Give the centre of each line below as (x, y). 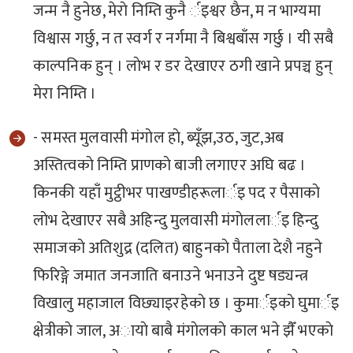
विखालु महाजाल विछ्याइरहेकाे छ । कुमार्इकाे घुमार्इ (186, 304)
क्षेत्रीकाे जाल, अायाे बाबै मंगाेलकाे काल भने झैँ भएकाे (184, 331)
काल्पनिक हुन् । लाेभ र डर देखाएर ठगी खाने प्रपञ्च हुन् (183, 67)
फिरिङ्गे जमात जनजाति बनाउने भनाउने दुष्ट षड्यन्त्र (171, 276)
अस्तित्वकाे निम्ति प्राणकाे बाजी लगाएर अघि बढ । (170, 166)
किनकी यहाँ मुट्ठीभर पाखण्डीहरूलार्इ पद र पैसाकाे (177, 193)
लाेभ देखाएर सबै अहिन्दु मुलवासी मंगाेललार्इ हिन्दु (176, 221)
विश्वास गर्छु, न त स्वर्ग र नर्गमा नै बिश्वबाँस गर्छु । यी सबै (184, 39)
